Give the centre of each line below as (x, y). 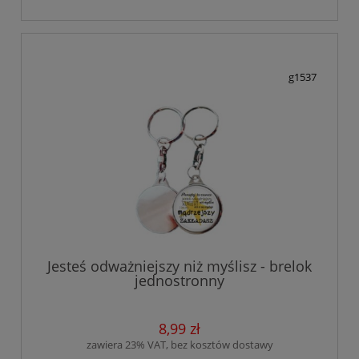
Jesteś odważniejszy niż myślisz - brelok (179, 266)
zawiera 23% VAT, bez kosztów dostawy (179, 344)
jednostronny (179, 280)
